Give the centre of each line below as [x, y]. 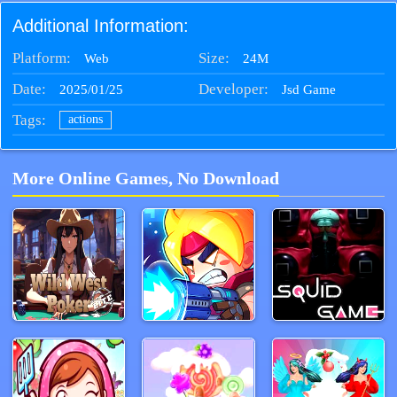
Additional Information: [100, 25]
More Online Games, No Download [146, 179]
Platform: [41, 58]
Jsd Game [309, 89]
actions [86, 120]
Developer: [234, 89]
